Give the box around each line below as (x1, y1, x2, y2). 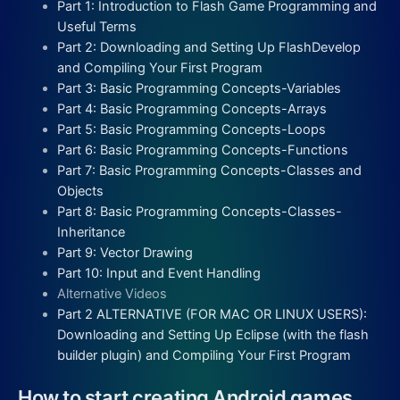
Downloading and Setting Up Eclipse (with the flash (56, 327, 369, 344)
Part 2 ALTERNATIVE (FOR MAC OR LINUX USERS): (56, 306, 367, 323)
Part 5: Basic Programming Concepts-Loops (56, 121, 326, 138)
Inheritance (56, 224, 125, 241)
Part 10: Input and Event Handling (56, 265, 261, 282)
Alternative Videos (56, 286, 167, 303)
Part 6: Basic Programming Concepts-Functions (56, 142, 348, 159)
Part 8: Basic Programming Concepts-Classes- (56, 204, 342, 221)
